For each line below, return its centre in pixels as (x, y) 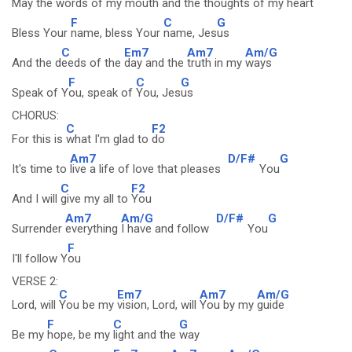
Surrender (38, 229)
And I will (36, 199)
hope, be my (80, 335)
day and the (156, 63)
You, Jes (158, 93)
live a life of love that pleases (147, 169)
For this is (39, 139)
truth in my (216, 63)
